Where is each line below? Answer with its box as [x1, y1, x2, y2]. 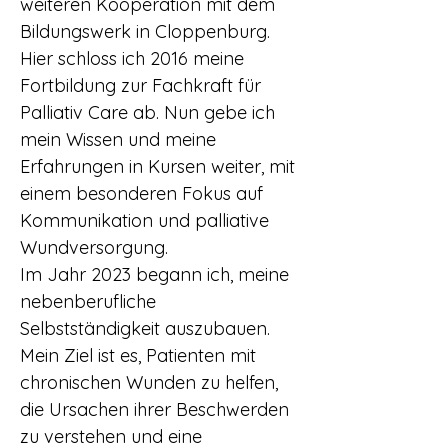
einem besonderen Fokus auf [20, 182, 263, 205]
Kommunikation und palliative [20, 209, 269, 232]
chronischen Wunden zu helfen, [20, 371, 278, 394]
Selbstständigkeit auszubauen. [20, 317, 270, 340]
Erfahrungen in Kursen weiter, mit [20, 155, 295, 178]
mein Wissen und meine [20, 128, 216, 151]
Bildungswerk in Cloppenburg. [20, 20, 270, 43]
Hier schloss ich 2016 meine [20, 47, 244, 70]
